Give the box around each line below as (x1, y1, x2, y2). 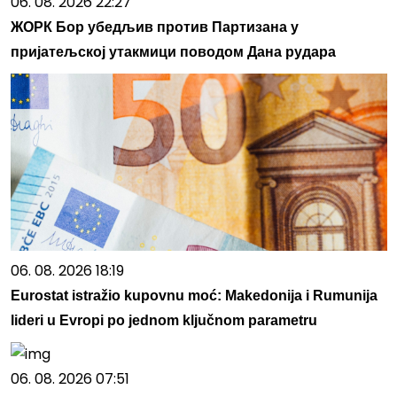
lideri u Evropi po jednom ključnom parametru (10, 312, 317, 328)
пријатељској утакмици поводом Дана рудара (10, 43, 336, 59)
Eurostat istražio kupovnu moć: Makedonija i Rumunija (10, 287, 378, 303)
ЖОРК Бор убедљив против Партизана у (10, 19, 299, 35)
